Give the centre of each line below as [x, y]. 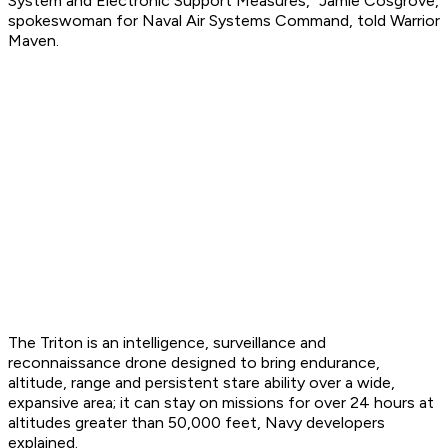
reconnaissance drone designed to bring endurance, [194, 363]
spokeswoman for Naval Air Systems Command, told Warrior [224, 21]
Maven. [33, 41]
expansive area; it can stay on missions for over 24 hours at [221, 403]
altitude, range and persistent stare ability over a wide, [201, 383]
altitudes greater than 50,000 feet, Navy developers [196, 423]
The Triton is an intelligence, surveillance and [167, 343]
